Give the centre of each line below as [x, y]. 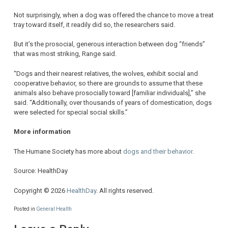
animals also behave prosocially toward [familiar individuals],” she [110, 93]
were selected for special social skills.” [71, 112]
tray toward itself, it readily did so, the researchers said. [94, 24]
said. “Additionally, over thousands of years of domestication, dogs [113, 102]
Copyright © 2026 [40, 190]
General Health [54, 209]
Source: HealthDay [41, 171]
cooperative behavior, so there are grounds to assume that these [108, 83]
